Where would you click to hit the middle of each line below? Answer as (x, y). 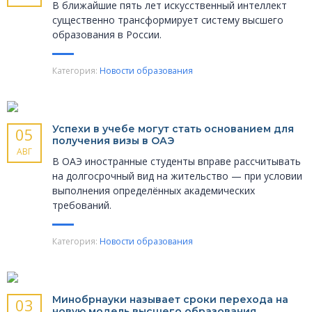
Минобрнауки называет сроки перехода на (170, 300)
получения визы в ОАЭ (113, 141)
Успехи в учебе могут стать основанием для (173, 129)
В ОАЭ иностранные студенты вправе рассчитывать (177, 162)
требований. (83, 205)
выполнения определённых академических (154, 191)
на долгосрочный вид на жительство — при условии (177, 176)
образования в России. (107, 35)
